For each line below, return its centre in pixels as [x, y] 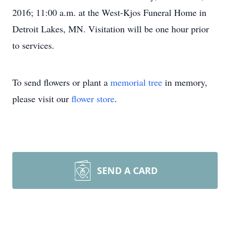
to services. [33, 45]
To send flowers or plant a [61, 82]
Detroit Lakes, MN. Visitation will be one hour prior [111, 29]
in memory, [185, 82]
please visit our [42, 99]
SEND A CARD [127, 170]
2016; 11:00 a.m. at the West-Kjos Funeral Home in [109, 12]
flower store [93, 99]
